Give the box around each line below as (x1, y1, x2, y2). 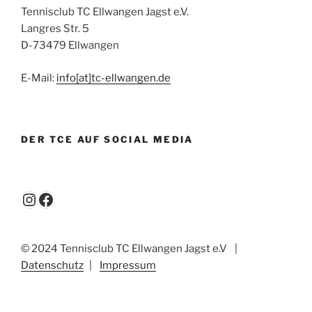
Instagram (20, 188, 99, 209)
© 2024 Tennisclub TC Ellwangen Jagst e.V (21, 242, 229, 255)
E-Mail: (21, 71, 56, 84)
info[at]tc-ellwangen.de (56, 71, 171, 84)
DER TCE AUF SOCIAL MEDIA (21, 134, 194, 146)
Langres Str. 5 (21, 22, 89, 36)
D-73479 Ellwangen (21, 39, 119, 52)
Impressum (100, 258, 156, 272)
